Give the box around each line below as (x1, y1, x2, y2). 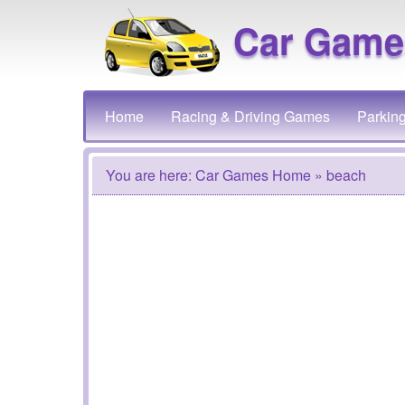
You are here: (106, 165, 195, 185)
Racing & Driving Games (171, 106, 330, 127)
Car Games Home (195, 165, 311, 185)
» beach (311, 165, 366, 185)
